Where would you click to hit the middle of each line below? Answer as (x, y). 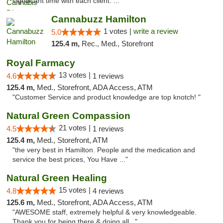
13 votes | (76, 75)
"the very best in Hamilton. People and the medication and (104, 150)
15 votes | (76, 190)
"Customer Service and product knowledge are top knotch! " (107, 97)
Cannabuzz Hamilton (99, 19)
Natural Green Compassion (68, 116)
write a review (156, 31)
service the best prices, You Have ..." (70, 160)
